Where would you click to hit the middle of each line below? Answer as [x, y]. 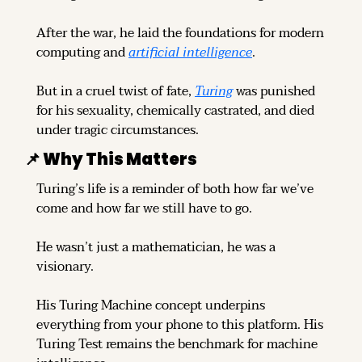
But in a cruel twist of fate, [116, 91]
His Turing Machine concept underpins [151, 305]
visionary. [65, 266]
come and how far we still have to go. [144, 208]
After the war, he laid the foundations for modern [180, 33]
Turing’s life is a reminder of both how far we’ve [175, 189]
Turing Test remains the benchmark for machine [177, 344]
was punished [274, 91]
